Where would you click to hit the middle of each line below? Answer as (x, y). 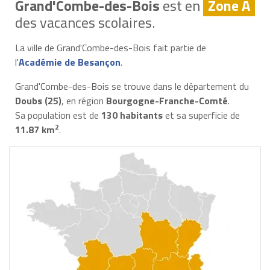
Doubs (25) (38, 100)
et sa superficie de (201, 115)
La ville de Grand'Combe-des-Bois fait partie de (110, 47)
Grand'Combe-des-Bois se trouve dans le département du (132, 86)
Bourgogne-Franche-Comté (167, 100)
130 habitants (132, 115)
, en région (83, 100)
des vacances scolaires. (85, 22)
